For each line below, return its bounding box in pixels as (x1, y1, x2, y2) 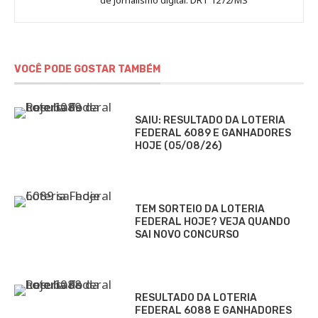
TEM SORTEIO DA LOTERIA (135, 202, 265, 215)
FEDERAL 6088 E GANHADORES (135, 304, 292, 317)
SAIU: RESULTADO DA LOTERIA (135, 114, 285, 126)
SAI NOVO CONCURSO (135, 228, 239, 241)
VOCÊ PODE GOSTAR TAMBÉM (14, 62, 160, 75)
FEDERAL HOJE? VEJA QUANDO (135, 215, 290, 228)
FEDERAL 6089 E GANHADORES (135, 126, 291, 139)
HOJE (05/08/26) (135, 139, 222, 152)
